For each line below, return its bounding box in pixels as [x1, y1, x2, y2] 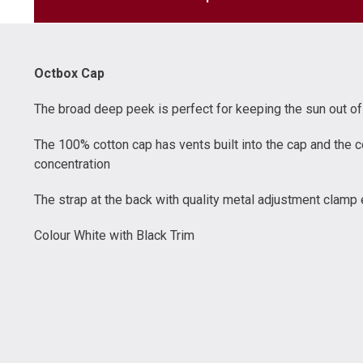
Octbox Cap [34, 66, 105, 81]
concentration [34, 156, 110, 172]
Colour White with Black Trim [34, 228, 194, 243]
